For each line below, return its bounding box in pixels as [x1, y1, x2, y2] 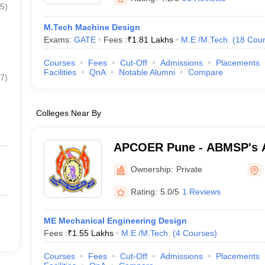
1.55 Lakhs [72, 228, 114, 238]
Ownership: [130, 164, 173, 174]
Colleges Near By [35, 108, 101, 118]
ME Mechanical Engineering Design [43, 216, 187, 225]
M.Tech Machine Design [43, 22, 140, 32]
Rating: [130, 186, 157, 196]
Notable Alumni [118, 67, 175, 77]
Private [176, 164, 202, 174]
